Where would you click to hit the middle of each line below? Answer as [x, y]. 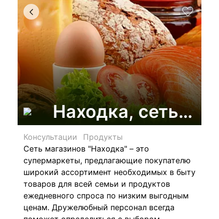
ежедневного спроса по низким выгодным [106, 196]
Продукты [103, 137]
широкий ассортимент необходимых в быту [109, 172]
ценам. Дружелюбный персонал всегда [99, 207]
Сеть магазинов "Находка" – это [86, 149]
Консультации [50, 137]
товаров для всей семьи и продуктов [97, 184]
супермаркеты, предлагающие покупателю [107, 160]
